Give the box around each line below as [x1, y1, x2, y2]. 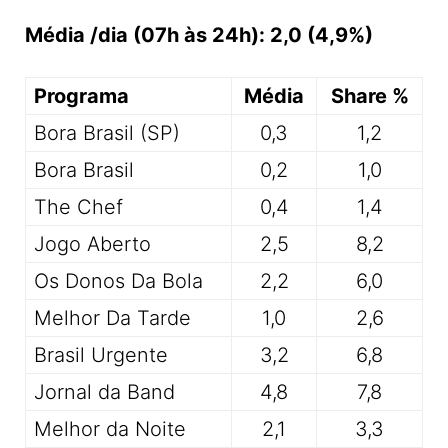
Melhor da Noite [34, 417, 186, 442]
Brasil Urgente [34, 343, 168, 368]
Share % [330, 84, 409, 109]
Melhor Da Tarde [34, 306, 191, 331]
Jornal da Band [34, 380, 175, 405]
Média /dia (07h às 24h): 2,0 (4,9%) [25, 23, 373, 48]
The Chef [34, 195, 123, 220]
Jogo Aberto [34, 232, 151, 257]
